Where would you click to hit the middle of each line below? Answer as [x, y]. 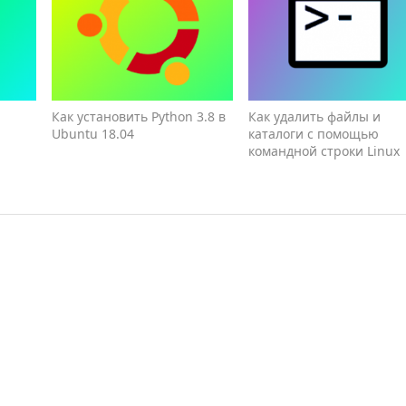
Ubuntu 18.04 [93, 134]
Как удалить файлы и [314, 117]
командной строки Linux [324, 151]
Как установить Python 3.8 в [139, 117]
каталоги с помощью [313, 134]
